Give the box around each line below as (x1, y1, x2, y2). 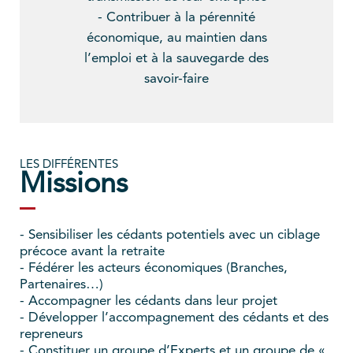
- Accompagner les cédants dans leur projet (20, 294, 277, 308)
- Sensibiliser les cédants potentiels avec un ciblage (20, 228, 320, 242)
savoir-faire (144, 72, 209, 86)
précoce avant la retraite (20, 244, 165, 258)
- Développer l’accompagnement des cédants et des (20, 310, 329, 325)
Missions (20, 170, 128, 199)
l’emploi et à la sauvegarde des (84, 51, 269, 65)
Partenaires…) (20, 277, 103, 292)
